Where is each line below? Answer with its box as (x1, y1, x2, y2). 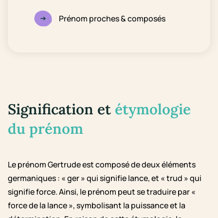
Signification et (8, 100, 115, 118)
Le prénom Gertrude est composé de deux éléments (8, 159, 196, 170)
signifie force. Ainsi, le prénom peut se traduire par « (8, 186, 196, 197)
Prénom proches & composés (59, 13, 165, 24)
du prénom (8, 119, 83, 138)
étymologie (115, 100, 191, 118)
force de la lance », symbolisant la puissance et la (8, 200, 185, 211)
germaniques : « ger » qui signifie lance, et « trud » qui (8, 173, 201, 183)
